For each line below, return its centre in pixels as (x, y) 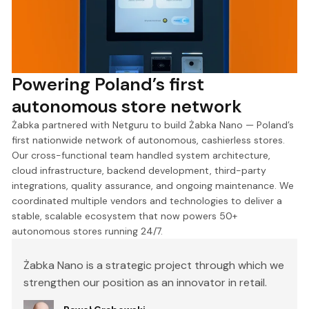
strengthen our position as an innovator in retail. (146, 282)
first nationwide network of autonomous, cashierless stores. (149, 140)
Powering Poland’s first (108, 84)
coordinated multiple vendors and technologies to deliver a (147, 200)
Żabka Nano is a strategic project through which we (154, 265)
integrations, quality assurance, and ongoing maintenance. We (153, 185)
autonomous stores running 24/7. (88, 231)
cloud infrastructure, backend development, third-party (139, 170)
